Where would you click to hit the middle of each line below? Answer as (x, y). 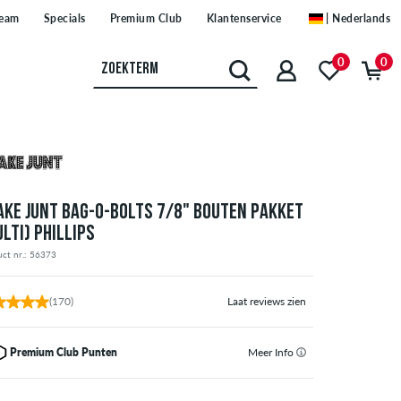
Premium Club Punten (64, 353)
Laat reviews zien (266, 302)
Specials (64, 19)
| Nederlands (358, 19)
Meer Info (272, 353)
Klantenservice (244, 19)
